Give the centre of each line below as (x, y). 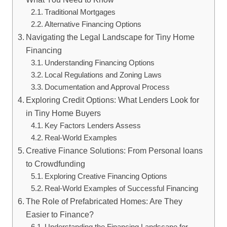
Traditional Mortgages (80, 12)
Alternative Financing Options (93, 24)
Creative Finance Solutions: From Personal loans (115, 150)
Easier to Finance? (60, 214)
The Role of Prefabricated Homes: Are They (104, 201)
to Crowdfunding (56, 163)
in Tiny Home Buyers (64, 113)
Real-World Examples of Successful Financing (121, 188)
